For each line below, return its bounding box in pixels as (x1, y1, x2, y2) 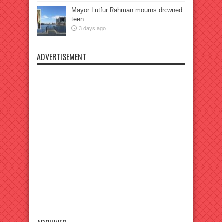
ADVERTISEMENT (37, 51, 86, 63)
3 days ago (79, 25, 106, 31)
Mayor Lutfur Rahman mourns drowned (71, 6, 182, 14)
